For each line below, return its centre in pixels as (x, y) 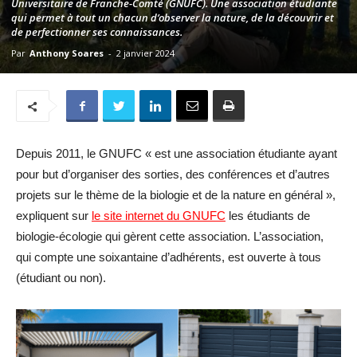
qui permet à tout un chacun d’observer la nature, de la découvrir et (173, 18)
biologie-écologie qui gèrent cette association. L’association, (170, 236)
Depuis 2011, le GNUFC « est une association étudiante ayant (177, 153)
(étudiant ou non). (61, 278)
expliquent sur (54, 216)
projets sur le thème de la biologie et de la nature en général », (176, 195)
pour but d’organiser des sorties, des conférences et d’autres (173, 174)
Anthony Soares (67, 53)
